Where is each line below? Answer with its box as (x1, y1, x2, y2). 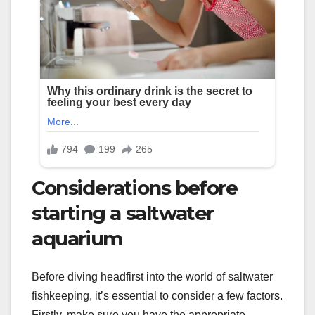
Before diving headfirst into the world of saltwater (32, 270, 273, 283)
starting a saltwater (32, 201, 214, 226)
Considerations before (32, 176, 238, 200)
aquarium (32, 226, 122, 251)
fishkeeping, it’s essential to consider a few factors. (32, 289, 283, 302)
